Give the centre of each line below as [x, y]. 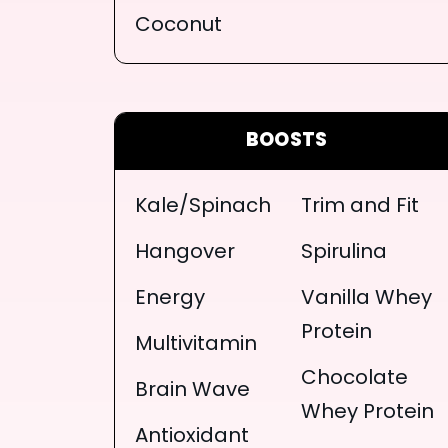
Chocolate [354, 378]
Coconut [178, 25]
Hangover [185, 252]
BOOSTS [286, 141]
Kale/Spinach [203, 206]
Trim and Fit [359, 206]
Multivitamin [196, 344]
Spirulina [343, 252]
